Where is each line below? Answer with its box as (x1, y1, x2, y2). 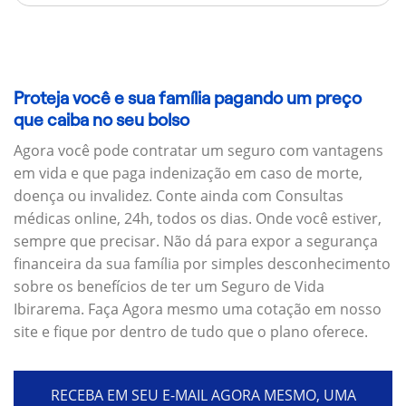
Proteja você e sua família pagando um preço (14, 88, 362, 108)
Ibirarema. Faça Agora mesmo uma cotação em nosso (14, 299, 382, 320)
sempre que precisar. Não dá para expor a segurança (14, 231, 378, 252)
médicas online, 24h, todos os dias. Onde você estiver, (14, 208, 382, 229)
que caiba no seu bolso (14, 110, 189, 130)
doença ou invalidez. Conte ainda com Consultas (14, 186, 343, 207)
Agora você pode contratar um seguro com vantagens (14, 140, 383, 161)
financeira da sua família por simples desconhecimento (14, 254, 391, 275)
